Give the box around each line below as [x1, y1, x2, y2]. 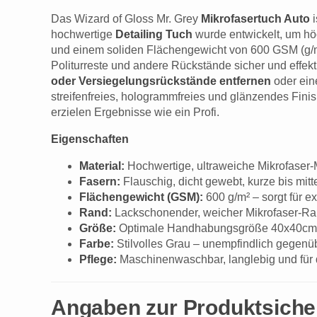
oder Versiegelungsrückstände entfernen [51, 75, 271, 88]
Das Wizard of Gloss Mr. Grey [51, 13, 201, 25]
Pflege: [79, 253, 117, 266]
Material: [79, 160, 125, 173]
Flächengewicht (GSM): [79, 191, 203, 204]
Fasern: [79, 175, 120, 188]
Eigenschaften [51, 133, 129, 146]
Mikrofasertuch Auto [201, 13, 310, 25]
